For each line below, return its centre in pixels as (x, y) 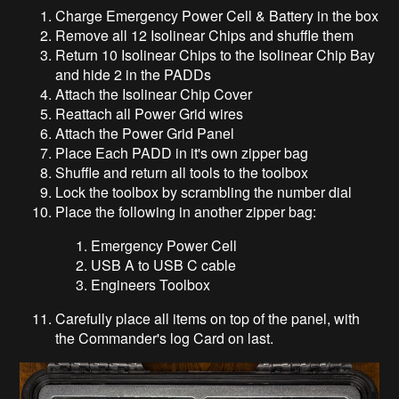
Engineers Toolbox (151, 284)
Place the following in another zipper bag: (186, 211)
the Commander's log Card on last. (165, 338)
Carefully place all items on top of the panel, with (208, 318)
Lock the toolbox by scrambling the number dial (204, 191)
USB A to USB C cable (164, 265)
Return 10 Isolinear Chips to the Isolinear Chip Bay (216, 54)
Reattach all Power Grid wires (150, 113)
